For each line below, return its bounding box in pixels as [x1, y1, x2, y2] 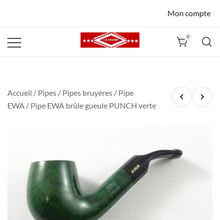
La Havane [90, 56, 137, 69]
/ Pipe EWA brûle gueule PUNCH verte [25, 101, 156, 110]
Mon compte [167, 8, 211, 18]
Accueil [7, 88, 32, 98]
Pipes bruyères [62, 88, 112, 98]
